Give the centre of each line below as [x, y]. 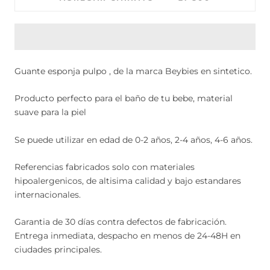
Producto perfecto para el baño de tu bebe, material [124, 99]
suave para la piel [50, 112]
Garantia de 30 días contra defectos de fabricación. [121, 222]
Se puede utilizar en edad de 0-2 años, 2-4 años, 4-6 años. [133, 140]
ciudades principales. [58, 250]
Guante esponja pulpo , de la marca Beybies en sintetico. [133, 71]
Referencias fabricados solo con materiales [105, 167]
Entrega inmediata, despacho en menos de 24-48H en [127, 236]
